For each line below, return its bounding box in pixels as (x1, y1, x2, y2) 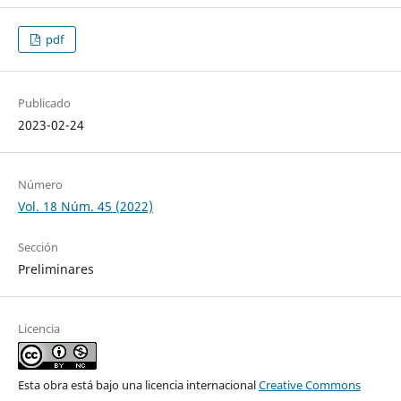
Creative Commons (258, 377, 361, 394)
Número (17, 176, 63, 193)
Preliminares (17, 260, 94, 278)
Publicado (17, 95, 71, 112)
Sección (17, 239, 58, 256)
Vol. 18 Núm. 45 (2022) (17, 198, 153, 216)
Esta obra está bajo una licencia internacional (17, 377, 259, 394)
